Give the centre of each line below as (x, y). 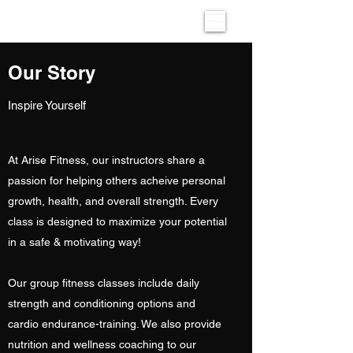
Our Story (52, 72)
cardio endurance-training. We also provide (115, 324)
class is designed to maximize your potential (117, 221)
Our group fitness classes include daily (104, 283)
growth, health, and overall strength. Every (113, 201)
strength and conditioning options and (102, 303)
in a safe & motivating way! (76, 242)
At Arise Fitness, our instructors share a (106, 160)
